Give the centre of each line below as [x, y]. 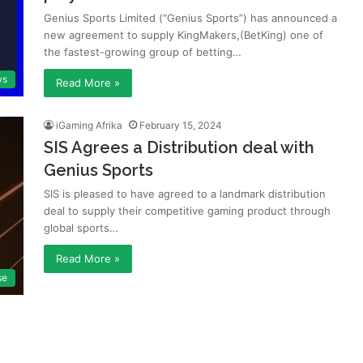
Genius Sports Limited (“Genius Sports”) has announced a [190, 18]
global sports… [81, 228]
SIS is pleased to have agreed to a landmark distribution [185, 194]
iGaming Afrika [89, 125]
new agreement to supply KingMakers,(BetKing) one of [184, 35]
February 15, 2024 [181, 125]
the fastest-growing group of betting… [143, 52]
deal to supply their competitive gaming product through [187, 211]
